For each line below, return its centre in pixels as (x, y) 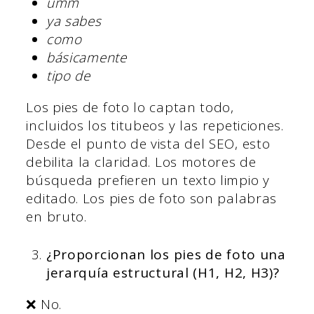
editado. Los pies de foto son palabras (152, 198)
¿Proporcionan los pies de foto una (166, 255)
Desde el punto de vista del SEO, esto (148, 143)
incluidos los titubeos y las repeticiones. (155, 125)
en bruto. (56, 216)
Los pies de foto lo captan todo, (130, 107)
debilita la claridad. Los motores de (141, 162)
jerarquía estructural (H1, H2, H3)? (163, 273)
